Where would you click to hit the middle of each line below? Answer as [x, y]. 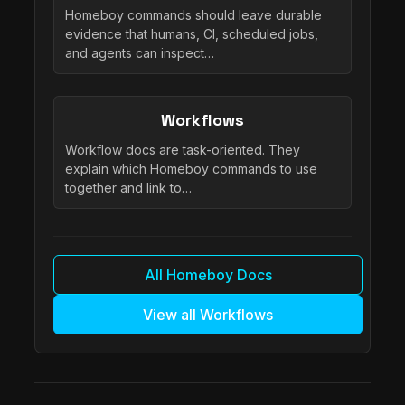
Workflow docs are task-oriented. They [183, 149]
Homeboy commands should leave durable [193, 14]
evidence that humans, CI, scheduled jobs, [192, 33]
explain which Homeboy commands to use [191, 168]
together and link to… [128, 187]
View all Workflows [208, 314]
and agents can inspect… [140, 52]
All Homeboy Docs [208, 274]
